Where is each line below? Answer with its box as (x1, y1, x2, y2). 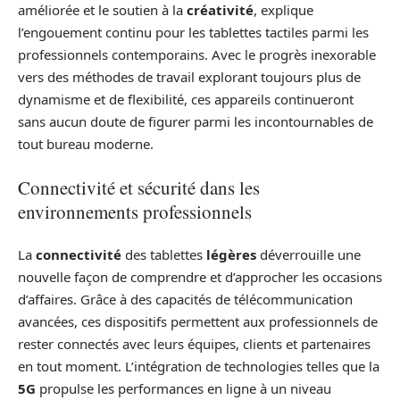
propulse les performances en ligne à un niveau (36, 379, 331, 398)
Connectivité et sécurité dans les (18, 174, 260, 200)
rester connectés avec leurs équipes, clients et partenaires (18, 335, 371, 354)
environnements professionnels (18, 198, 252, 224)
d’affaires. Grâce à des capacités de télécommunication (18, 290, 353, 309)
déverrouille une (256, 246, 361, 264)
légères (206, 246, 256, 264)
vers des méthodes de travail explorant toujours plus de (18, 68, 361, 87)
